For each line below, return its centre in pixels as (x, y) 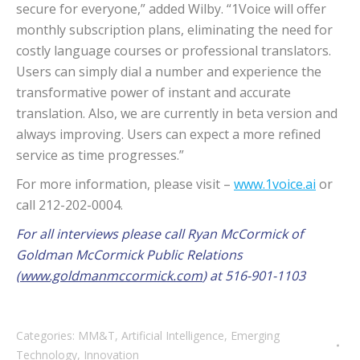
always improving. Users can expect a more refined (168, 135)
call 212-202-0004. (70, 205)
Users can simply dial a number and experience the (169, 72)
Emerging (255, 336)
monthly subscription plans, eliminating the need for (174, 30)
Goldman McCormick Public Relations (129, 255)
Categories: (47, 336)
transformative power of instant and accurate (153, 93)
